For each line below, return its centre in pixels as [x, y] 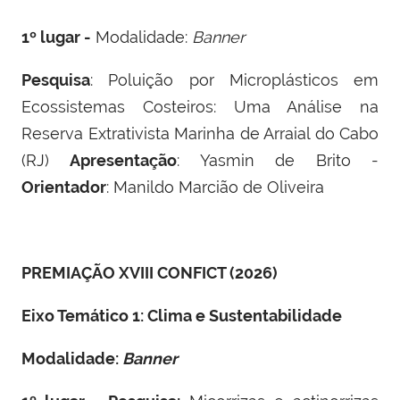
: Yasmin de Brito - [278, 160]
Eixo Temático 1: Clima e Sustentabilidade [182, 315]
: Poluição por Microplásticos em [234, 79]
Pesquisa [56, 79]
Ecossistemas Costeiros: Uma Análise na [200, 106]
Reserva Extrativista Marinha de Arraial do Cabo [200, 133]
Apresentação [124, 160]
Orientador [64, 187]
